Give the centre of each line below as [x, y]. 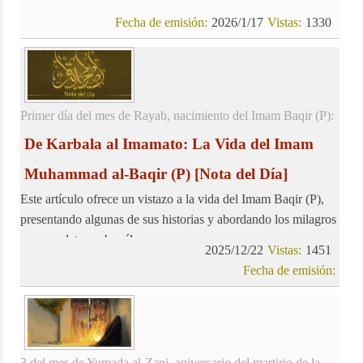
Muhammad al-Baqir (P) [107, 173]
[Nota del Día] [239, 173]
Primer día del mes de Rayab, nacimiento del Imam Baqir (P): [177, 115]
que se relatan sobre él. [78, 239]
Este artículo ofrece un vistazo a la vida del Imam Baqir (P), [172, 199]
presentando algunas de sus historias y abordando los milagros [178, 219]
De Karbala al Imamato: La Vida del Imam [169, 143]
